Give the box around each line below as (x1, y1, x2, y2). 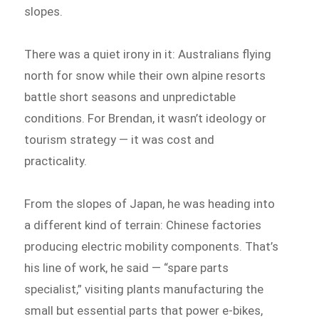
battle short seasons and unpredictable (24, 89, 236, 104)
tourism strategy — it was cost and (24, 132, 215, 147)
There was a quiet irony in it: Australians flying (24, 46, 272, 61)
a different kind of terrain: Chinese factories (24, 217, 262, 232)
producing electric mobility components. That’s (24, 239, 279, 253)
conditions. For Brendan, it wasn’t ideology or (24, 110, 267, 125)
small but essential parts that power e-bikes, (24, 303, 263, 318)
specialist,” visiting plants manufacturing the (24, 281, 264, 296)
